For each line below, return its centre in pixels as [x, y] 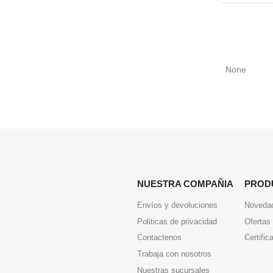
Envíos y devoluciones [177, 205]
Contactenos [159, 238]
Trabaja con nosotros [174, 254]
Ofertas [257, 221]
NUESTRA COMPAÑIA [185, 183]
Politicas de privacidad [177, 221]
